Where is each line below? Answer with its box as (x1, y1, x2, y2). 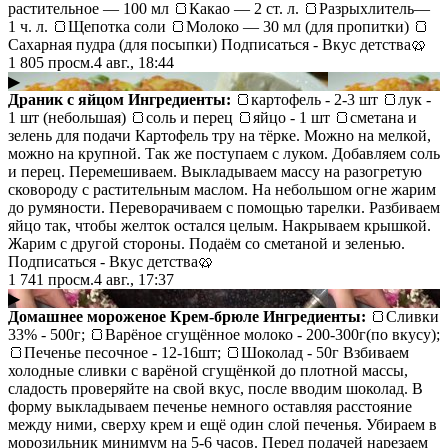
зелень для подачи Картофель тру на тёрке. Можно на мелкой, (8, 126, 431, 144)
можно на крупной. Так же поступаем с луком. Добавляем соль (8, 144, 440, 162)
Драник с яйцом (8, 90, 124, 108)
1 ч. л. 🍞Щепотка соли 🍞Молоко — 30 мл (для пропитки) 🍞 (8, 17, 429, 35)
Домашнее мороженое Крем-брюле (8, 307, 259, 325)
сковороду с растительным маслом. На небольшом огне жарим (8, 180, 436, 198)
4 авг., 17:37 (94, 270, 174, 288)
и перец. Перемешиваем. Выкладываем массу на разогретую (8, 162, 422, 180)
